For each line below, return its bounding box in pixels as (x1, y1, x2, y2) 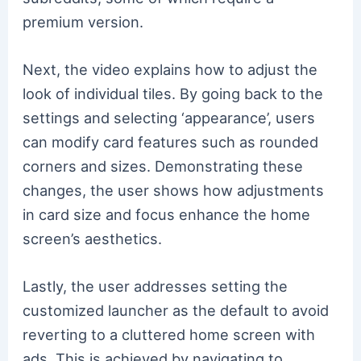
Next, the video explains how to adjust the (23, 60, 318, 78)
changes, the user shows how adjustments (23, 180, 325, 199)
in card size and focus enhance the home (23, 205, 311, 223)
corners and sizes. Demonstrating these (23, 156, 304, 175)
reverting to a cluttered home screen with (23, 326, 316, 344)
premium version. (23, 12, 144, 31)
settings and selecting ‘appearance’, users (23, 108, 316, 127)
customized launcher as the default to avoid (23, 301, 330, 320)
